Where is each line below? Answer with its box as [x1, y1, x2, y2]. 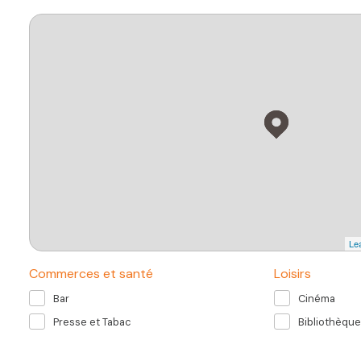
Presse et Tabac [53, 314, 131, 329]
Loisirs [274, 265, 311, 283]
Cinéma [298, 291, 335, 305]
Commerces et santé [29, 265, 153, 283]
